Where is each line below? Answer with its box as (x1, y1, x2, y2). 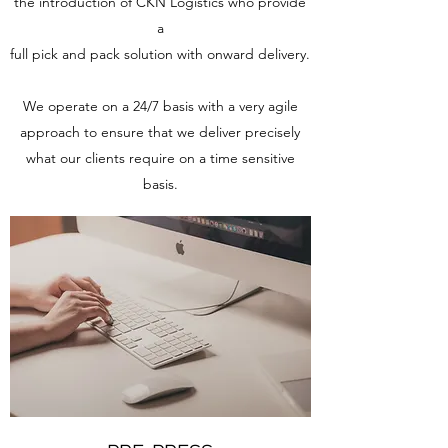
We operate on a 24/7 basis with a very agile (22, 97, 298, 115)
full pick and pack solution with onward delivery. (10, 45, 310, 63)
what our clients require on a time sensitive (25, 149, 295, 167)
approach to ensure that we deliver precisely (20, 123, 300, 141)
